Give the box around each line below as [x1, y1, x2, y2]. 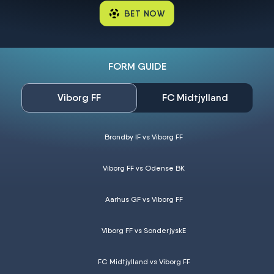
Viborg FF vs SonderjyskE [102, 226, 186, 235]
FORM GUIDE [108, 61, 166, 72]
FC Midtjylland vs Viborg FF [97, 257, 190, 266]
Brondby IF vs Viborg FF [105, 132, 183, 141]
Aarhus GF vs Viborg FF [105, 194, 183, 204]
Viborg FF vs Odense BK [103, 163, 185, 172]
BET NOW [124, 8, 165, 19]
